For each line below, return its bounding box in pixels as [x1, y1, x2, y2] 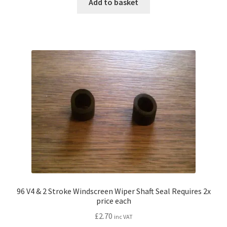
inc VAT [113, 213, 133, 221]
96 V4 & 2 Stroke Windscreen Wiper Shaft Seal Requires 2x [16, 185, 211, 196]
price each [96, 195, 131, 206]
